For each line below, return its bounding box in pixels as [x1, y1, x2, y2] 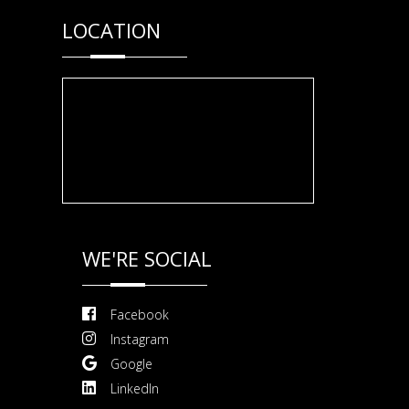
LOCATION [62, 16, 161, 45]
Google [110, 355, 152, 373]
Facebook [110, 306, 169, 324]
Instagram [110, 330, 169, 349]
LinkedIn [110, 380, 159, 398]
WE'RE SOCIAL [81, 245, 212, 273]
